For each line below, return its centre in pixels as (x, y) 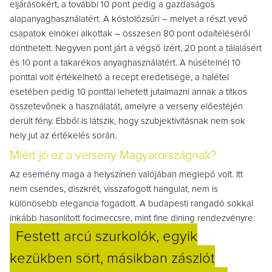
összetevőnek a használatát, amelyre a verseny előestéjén (126, 107)
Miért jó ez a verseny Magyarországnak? (113, 156)
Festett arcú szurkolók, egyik (107, 237)
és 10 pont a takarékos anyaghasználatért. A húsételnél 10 (125, 63)
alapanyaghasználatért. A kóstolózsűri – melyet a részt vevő (129, 19)
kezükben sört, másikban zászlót (112, 259)
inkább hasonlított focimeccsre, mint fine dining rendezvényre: (132, 219)
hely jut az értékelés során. (63, 136)
